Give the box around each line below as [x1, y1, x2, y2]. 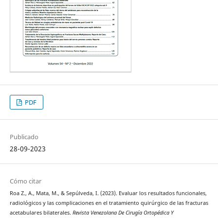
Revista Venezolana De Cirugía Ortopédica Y [72, 209, 174, 216]
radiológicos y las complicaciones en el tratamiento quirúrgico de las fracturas [9, 199, 208, 206]
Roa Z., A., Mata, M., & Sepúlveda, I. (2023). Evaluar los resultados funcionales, [9, 189, 207, 197]
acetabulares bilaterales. [9, 209, 73, 216]
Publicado [9, 132, 38, 141]
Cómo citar [9, 176, 41, 185]
